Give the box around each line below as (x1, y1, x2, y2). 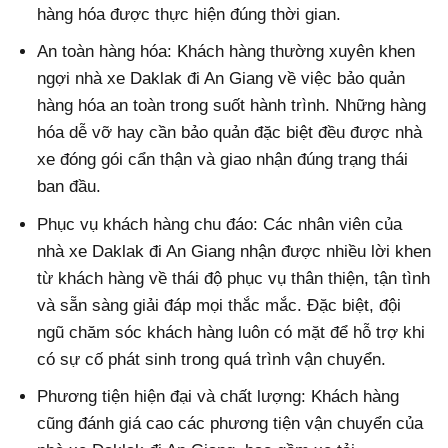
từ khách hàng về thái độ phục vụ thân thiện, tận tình (37, 268, 431, 288)
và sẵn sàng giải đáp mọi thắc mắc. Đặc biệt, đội (37, 295, 402, 315)
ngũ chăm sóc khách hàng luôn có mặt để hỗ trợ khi (37, 322, 426, 342)
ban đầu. (37, 177, 102, 197)
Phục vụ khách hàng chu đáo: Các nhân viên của (37, 214, 403, 234)
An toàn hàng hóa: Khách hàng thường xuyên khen (37, 42, 416, 62)
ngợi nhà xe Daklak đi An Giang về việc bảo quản (37, 69, 406, 89)
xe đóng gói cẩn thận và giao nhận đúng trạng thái (37, 150, 409, 170)
